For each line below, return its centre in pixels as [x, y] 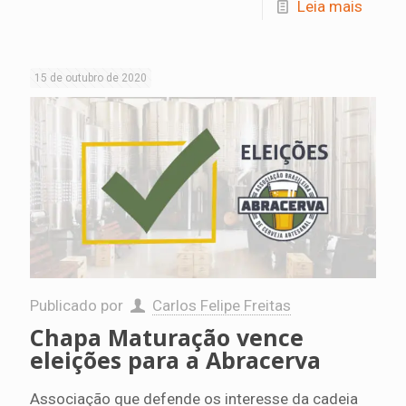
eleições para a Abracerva [175, 359]
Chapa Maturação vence [167, 337]
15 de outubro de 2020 [91, 77]
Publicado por [78, 305]
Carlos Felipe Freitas [221, 305]
